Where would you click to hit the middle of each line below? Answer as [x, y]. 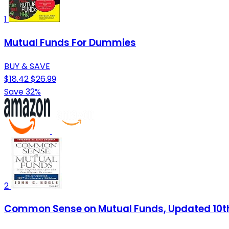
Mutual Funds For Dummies [70, 43]
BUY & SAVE [27, 66]
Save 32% [22, 91]
